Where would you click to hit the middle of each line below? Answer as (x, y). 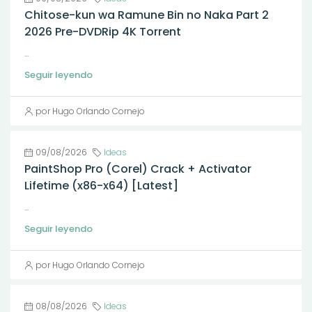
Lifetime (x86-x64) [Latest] (101, 186)
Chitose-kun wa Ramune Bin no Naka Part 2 (147, 15)
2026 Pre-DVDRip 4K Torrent (103, 32)
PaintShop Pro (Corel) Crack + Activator (138, 169)
